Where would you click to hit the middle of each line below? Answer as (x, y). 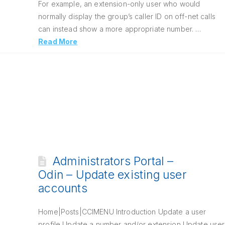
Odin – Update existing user (112, 175)
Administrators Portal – (113, 161)
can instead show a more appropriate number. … (120, 29)
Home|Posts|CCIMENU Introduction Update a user (122, 212)
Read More (58, 41)
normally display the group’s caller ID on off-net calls (127, 16)
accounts (63, 188)
